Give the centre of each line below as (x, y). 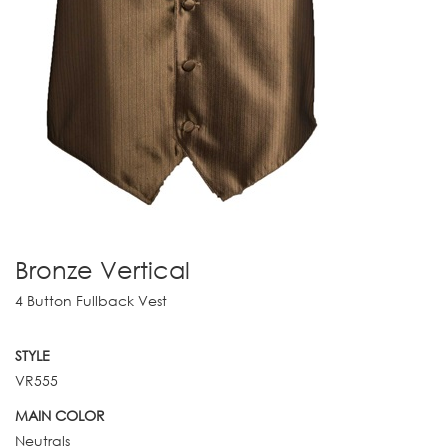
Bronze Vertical (102, 269)
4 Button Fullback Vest (91, 300)
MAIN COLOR (60, 415)
